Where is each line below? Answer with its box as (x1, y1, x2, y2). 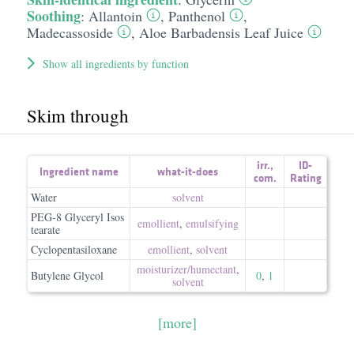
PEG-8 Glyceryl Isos (31, 209, 124, 224)
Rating (289, 170, 322, 186)
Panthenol (168, 6, 225, 25)
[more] (157, 313, 197, 332)
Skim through (26, 104, 129, 127)
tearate (31, 222, 60, 237)
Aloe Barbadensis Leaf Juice (138, 23, 303, 42)
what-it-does (157, 164, 218, 179)
